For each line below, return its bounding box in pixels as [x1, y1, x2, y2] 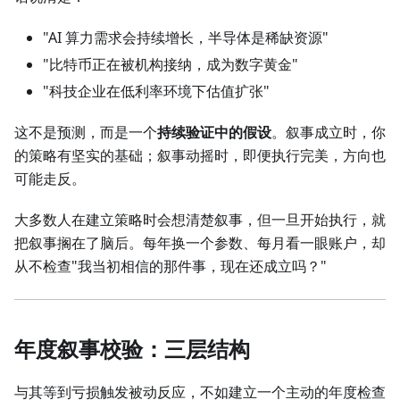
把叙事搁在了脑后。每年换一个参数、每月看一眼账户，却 [14, 233, 386, 254]
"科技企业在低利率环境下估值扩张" [43, 81, 270, 102]
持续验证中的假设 [157, 122, 271, 143]
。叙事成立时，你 [271, 122, 386, 143]
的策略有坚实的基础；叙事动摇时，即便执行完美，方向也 [14, 146, 386, 166]
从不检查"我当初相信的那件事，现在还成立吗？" [14, 256, 327, 277]
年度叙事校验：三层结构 [14, 334, 250, 364]
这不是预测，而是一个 [14, 122, 157, 143]
